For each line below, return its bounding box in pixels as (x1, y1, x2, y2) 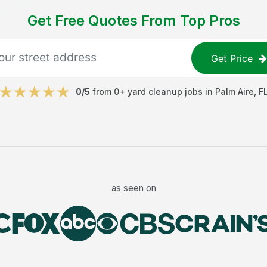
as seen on (111, 182, 156, 194)
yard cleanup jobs (127, 86, 203, 97)
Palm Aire (215, 86, 254, 97)
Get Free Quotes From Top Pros (27, 12, 240, 29)
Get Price (211, 52, 253, 64)
